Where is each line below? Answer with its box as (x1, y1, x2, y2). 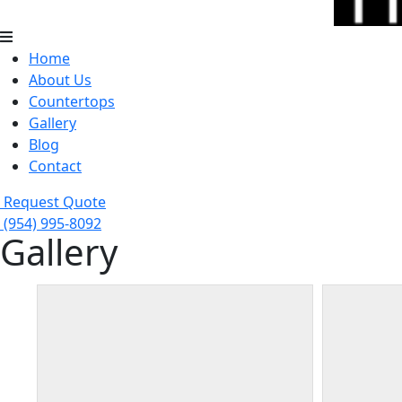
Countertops (29, 91, 115, 111)
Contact (29, 155, 82, 176)
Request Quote (4, 191, 106, 212)
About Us (29, 69, 92, 90)
